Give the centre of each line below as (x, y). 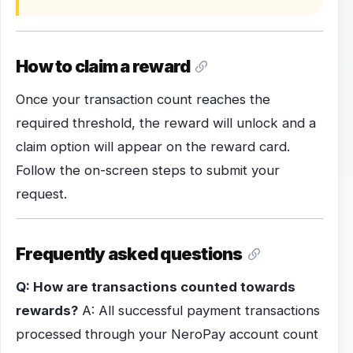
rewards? (47, 311)
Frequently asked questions (129, 254)
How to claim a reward (103, 67)
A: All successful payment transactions (199, 311)
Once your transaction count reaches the (143, 100)
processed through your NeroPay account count (167, 334)
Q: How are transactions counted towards (156, 287)
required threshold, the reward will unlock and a (166, 123)
